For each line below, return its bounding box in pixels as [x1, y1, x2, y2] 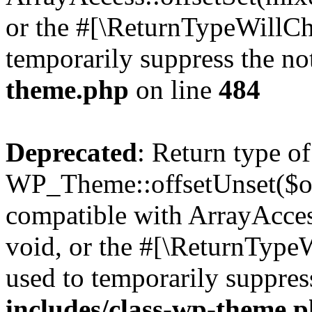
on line [129, 75, 219, 104]
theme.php [6, 75, 129, 104]
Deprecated [6, 137, 137, 167]
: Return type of [137, 137, 311, 167]
